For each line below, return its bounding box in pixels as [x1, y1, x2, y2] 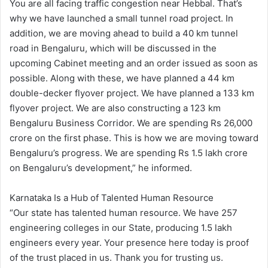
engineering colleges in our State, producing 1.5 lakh [10, 222, 232, 234]
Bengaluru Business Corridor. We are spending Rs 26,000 [10, 117, 252, 129]
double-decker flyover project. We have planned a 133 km [10, 87, 254, 99]
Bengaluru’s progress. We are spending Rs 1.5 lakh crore [10, 147, 248, 159]
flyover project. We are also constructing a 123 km [10, 102, 221, 114]
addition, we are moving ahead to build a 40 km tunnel [10, 28, 238, 39]
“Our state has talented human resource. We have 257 [10, 207, 237, 219]
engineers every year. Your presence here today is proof [10, 237, 249, 249]
